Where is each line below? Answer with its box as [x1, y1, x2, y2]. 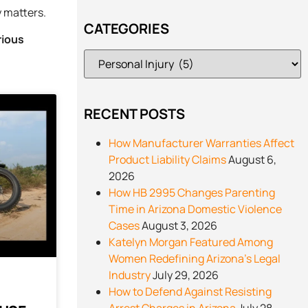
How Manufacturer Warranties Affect [109, 135, 294, 151]
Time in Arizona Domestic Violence [109, 201, 282, 217]
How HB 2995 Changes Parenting [109, 185, 275, 200]
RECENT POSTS [84, 104, 185, 123]
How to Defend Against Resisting [109, 284, 272, 299]
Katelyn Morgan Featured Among [109, 234, 273, 250]
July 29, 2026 [153, 267, 219, 283]
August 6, [228, 152, 276, 167]
